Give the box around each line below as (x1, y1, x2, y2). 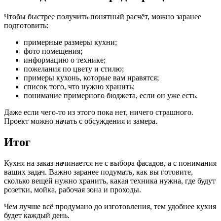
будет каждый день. (4, 211, 70, 220)
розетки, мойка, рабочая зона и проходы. (4, 185, 141, 194)
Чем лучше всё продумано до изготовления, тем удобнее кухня (4, 202, 216, 211)
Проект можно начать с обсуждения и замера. (4, 117, 157, 126)
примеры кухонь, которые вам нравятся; (24, 74, 159, 82)
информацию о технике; (24, 56, 106, 65)
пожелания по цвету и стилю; (24, 65, 124, 74)
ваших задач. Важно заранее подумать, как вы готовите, (4, 167, 193, 176)
